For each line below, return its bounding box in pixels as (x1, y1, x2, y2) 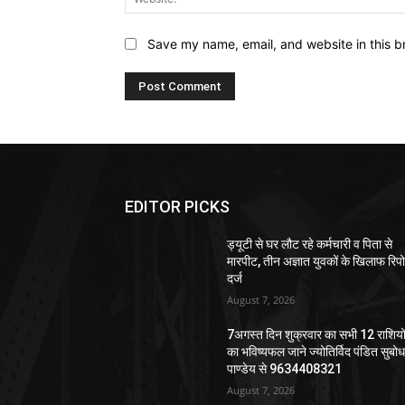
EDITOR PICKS (125, 196, 230, 216)
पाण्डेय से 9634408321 (227, 361, 343, 376)
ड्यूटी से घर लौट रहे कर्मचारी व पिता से (227, 236, 393, 251)
